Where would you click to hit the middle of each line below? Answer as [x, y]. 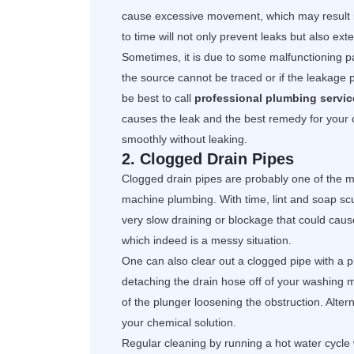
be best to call [158, 98]
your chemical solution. [179, 323]
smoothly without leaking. [185, 139]
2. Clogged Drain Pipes [208, 159]
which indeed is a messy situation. [207, 241]
